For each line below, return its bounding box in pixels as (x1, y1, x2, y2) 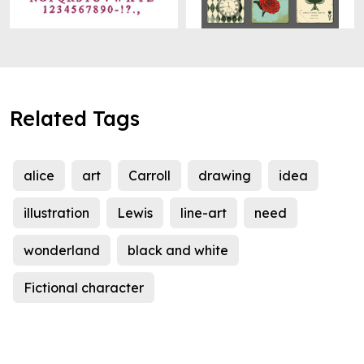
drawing (198, 167, 251, 184)
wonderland (24, 242, 100, 259)
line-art (180, 205, 227, 222)
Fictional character (24, 279, 144, 297)
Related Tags (10, 106, 140, 132)
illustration (24, 205, 89, 222)
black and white (128, 242, 228, 259)
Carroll (128, 167, 171, 184)
